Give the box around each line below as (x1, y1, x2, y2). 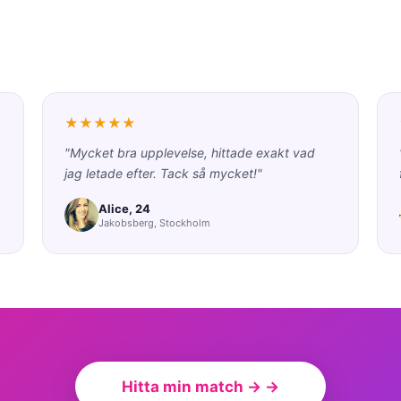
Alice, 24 (98, 200, 151, 216)
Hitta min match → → (122, 378, 279, 396)
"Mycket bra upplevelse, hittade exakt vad (64, 145, 316, 160)
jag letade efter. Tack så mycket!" (64, 166, 263, 181)
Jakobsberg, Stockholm (98, 216, 211, 229)
